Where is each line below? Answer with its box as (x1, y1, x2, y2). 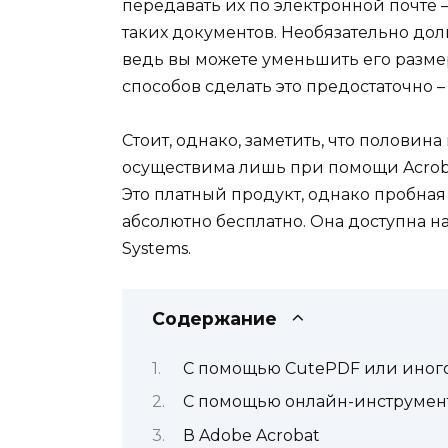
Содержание (152, 308, 277, 330)
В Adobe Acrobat (182, 425, 320, 445)
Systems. (122, 239, 191, 259)
